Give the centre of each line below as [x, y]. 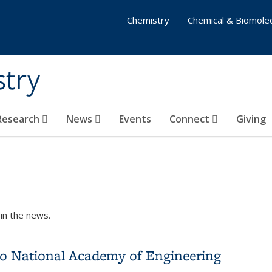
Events [135, 119]
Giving [251, 119]
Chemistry [148, 20]
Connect [191, 119]
